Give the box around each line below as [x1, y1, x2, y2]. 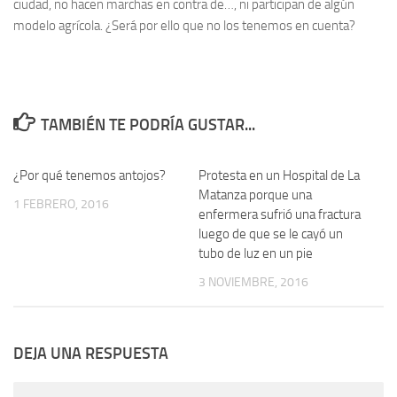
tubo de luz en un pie [198, 245, 313, 261]
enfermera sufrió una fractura [198, 206, 361, 222]
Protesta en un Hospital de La [198, 167, 360, 183]
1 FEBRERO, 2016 [13, 197, 109, 212]
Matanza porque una [198, 187, 312, 203]
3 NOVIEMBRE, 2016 [198, 275, 308, 290]
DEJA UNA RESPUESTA [13, 344, 168, 364]
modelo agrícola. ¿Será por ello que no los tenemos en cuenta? [13, 18, 355, 34]
